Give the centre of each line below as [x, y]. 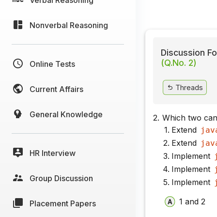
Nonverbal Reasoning [69, 25]
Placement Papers [63, 203]
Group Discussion [61, 178]
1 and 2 [193, 201]
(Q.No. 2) [179, 63]
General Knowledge [66, 114]
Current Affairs [56, 89]
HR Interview [53, 153]
